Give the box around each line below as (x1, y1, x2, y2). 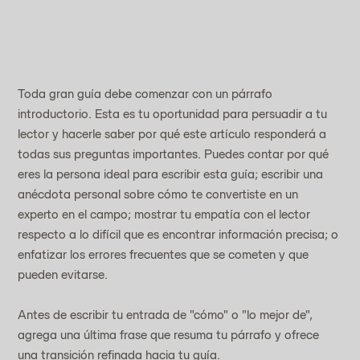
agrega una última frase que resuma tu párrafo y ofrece (18, 326, 323, 342)
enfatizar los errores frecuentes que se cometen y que (18, 246, 313, 262)
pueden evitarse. (18, 266, 108, 282)
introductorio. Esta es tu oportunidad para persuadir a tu (18, 105, 331, 121)
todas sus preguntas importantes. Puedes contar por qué (18, 145, 333, 162)
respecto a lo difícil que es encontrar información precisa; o (18, 226, 342, 242)
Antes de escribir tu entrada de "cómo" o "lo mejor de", (18, 306, 317, 322)
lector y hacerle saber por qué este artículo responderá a (18, 125, 330, 141)
